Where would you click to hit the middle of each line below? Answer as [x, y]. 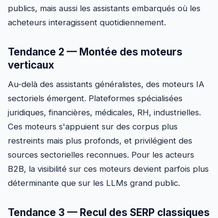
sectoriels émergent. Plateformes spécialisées [95, 98]
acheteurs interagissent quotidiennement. [87, 22]
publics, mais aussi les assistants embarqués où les [104, 8]
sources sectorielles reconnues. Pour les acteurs [101, 154]
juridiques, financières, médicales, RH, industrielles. [104, 112]
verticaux [31, 65]
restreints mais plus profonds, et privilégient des [100, 140]
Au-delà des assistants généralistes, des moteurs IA [106, 84]
